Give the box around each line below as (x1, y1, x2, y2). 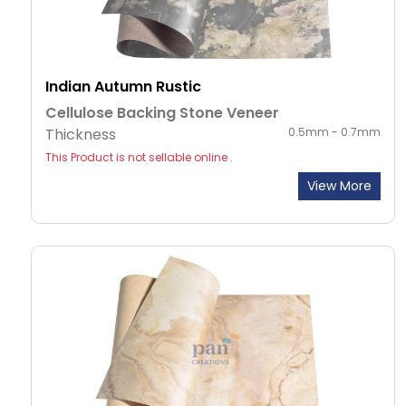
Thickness (45, 124, 116, 146)
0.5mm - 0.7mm (288, 124, 381, 140)
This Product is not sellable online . (45, 150, 233, 166)
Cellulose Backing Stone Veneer (45, 102, 279, 124)
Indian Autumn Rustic (45, 76, 201, 98)
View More (307, 177, 372, 196)
